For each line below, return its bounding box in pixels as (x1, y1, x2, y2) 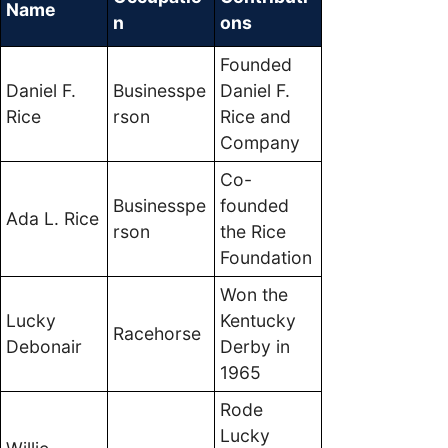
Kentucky (220, 309, 296, 331)
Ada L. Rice (6, 207, 99, 229)
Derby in (220, 335, 290, 357)
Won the (220, 283, 288, 305)
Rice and (220, 105, 291, 127)
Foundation (220, 246, 312, 268)
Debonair (6, 335, 82, 357)
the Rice (220, 220, 286, 242)
